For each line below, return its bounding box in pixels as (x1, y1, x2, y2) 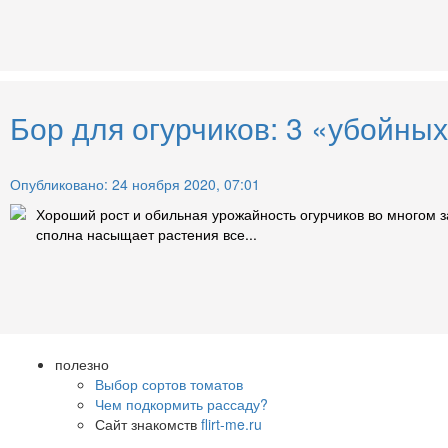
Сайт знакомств (95, 413, 201, 434)
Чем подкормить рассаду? (95, 393, 268, 414)
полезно (55, 353, 109, 374)
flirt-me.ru (201, 413, 262, 434)
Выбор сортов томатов (95, 373, 243, 394)
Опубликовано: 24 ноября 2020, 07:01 (10, 173, 260, 194)
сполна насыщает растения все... (36, 223, 257, 244)
